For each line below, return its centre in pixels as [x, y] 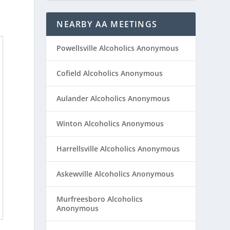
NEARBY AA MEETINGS [107, 24]
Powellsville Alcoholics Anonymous [118, 48]
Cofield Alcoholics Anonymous [110, 73]
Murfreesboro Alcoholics [100, 199]
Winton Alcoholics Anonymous [110, 123]
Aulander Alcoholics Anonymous [113, 98]
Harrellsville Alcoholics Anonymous [118, 148]
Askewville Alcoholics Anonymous [116, 174]
